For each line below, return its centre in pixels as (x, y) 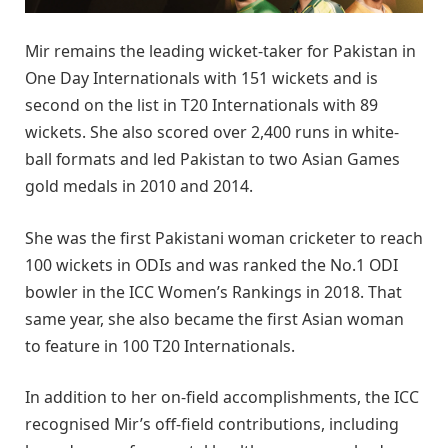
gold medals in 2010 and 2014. (139, 185)
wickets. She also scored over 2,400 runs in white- (212, 131)
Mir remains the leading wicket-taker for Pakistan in (220, 50)
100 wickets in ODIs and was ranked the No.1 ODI (211, 264)
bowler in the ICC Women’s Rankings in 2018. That (213, 291)
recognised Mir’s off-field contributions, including (212, 424)
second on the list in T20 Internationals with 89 (201, 104)
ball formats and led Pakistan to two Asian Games (212, 158)
